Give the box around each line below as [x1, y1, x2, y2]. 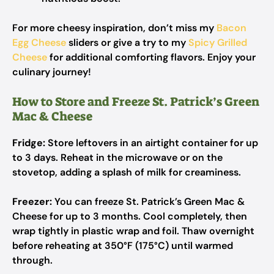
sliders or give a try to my [66, 36, 188, 49]
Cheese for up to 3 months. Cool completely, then [12, 210, 247, 223]
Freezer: [12, 195, 52, 208]
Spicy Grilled [188, 36, 247, 49]
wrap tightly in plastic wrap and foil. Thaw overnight [12, 224, 254, 237]
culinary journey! [12, 65, 91, 78]
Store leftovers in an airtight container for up [45, 136, 258, 149]
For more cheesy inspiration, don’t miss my [12, 21, 217, 34]
